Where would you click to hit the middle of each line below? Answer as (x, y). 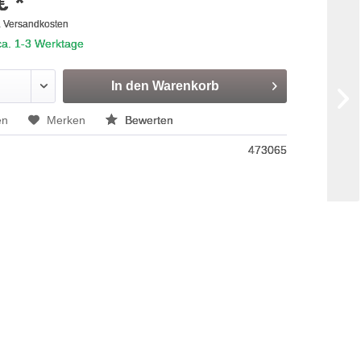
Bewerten (148, 120)
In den (131, 86)
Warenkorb (186, 86)
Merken (66, 120)
